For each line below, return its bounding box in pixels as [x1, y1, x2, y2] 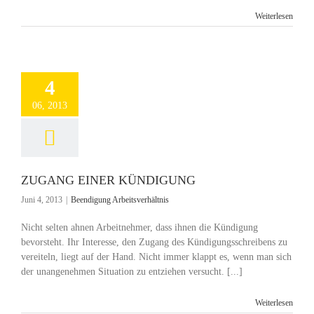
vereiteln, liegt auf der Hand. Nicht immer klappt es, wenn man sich [21, 252, 292, 262]
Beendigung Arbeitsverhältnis [71, 195, 169, 205]
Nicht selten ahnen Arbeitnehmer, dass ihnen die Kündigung [21, 222, 258, 233]
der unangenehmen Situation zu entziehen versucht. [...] [21, 266, 243, 277]
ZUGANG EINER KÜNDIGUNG [21, 173, 196, 187]
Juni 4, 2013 [21, 195, 62, 205]
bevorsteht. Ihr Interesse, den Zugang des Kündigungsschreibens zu [21, 237, 287, 247]
